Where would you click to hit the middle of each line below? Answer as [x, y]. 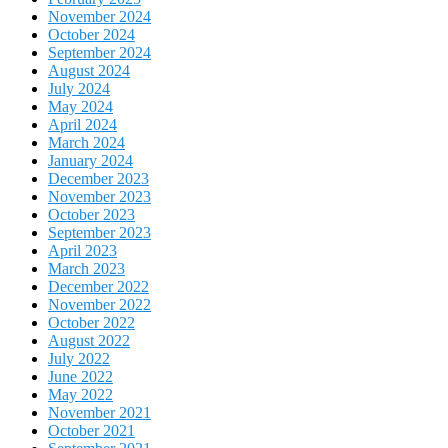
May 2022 [80, 395]
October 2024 [91, 35]
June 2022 [80, 377]
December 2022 [98, 287]
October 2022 [91, 323]
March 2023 [86, 269]
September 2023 [99, 233]
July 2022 [79, 359]
